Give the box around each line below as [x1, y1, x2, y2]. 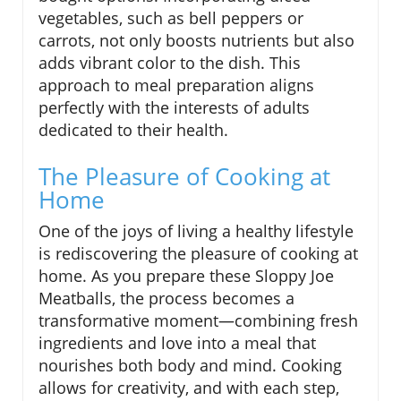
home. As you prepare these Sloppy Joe [38, 265, 334, 287]
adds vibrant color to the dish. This [38, 52, 301, 74]
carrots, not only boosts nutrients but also [38, 30, 354, 52]
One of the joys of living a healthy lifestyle [38, 220, 354, 243]
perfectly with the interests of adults [38, 97, 310, 119]
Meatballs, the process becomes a [38, 287, 294, 310]
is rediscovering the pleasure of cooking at [38, 243, 358, 265]
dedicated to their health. [38, 119, 228, 141]
